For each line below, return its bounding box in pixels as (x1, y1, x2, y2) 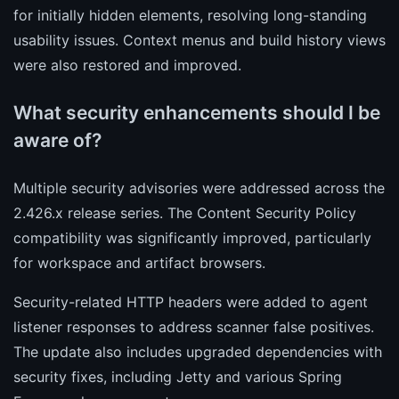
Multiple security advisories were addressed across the (13, 178, 385, 197)
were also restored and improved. (13, 55, 241, 74)
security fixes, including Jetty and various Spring (13, 367, 342, 386)
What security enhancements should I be (13, 101, 380, 124)
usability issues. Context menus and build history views (13, 30, 386, 49)
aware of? (13, 128, 102, 151)
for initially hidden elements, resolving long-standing (13, 5, 367, 24)
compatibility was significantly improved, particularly (13, 228, 371, 247)
